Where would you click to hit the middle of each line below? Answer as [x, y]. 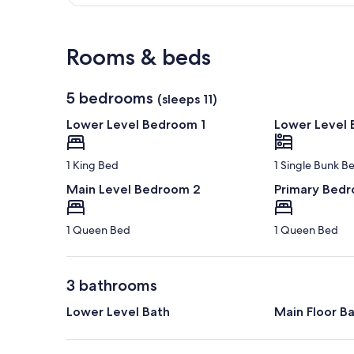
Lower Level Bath [118, 312]
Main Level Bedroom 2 [134, 190]
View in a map [251, 31]
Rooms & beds [139, 57]
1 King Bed [92, 166]
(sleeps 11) [187, 100]
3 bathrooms [112, 286]
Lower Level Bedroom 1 [136, 125]
